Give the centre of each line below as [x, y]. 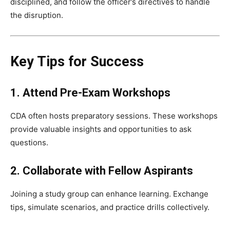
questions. [29, 143]
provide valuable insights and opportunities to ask [101, 129]
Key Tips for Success [77, 62]
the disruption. [37, 15]
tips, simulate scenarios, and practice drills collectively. [110, 207]
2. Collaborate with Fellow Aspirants [102, 171]
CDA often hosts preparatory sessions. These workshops [114, 116]
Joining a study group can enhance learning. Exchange [109, 194]
